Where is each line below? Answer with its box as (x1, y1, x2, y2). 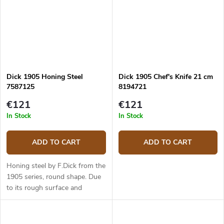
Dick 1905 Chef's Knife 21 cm (118, 71, 213, 81)
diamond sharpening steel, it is (6, 205, 101, 215)
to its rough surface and (6, 183, 82, 193)
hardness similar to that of (6, 194, 88, 204)
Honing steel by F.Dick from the (6, 161, 105, 171)
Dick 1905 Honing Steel (6, 71, 83, 81)
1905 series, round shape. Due (6, 172, 101, 182)
